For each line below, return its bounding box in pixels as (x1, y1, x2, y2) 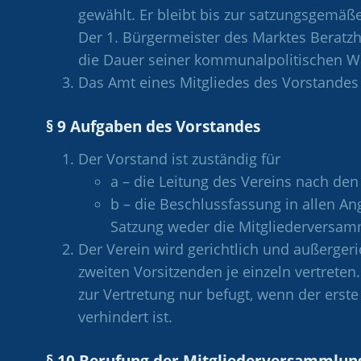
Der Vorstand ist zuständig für (78, 148, 280, 168)
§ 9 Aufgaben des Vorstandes (46, 115, 260, 137)
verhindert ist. (78, 306, 172, 326)
